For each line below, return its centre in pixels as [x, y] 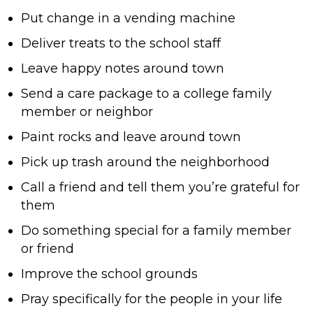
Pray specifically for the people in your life [152, 299]
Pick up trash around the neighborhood [145, 162]
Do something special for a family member [156, 231]
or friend [48, 249]
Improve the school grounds [109, 274]
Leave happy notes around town [123, 69]
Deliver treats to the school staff [121, 44]
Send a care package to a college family [146, 94]
